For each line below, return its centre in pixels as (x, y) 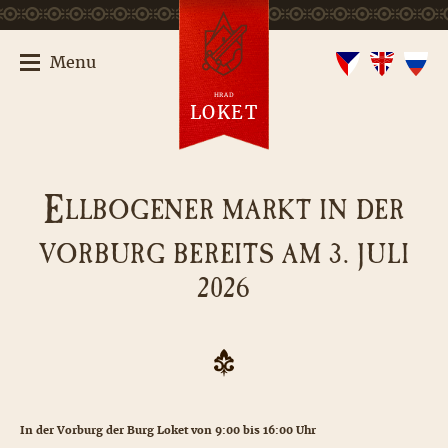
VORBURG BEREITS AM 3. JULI (224, 258)
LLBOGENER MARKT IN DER (235, 213)
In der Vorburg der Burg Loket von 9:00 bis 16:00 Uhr (168, 430)
